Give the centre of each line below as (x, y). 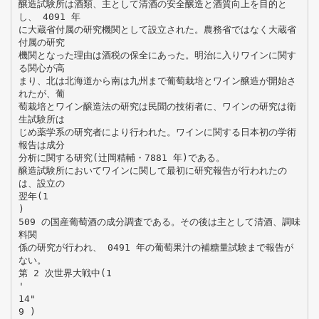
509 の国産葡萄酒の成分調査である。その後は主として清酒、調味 (159, 221)
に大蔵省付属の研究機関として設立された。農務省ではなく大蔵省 (157, 29)
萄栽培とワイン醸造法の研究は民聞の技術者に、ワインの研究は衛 (157, 106)
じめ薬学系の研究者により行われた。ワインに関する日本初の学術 (157, 132)
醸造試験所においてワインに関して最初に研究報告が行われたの (152, 170)
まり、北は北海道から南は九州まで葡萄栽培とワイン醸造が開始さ (157, 80)
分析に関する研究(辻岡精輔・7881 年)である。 (121, 157)
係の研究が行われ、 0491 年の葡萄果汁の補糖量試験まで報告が (156, 247)
